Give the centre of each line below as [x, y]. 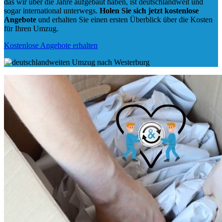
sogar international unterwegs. [52, 11]
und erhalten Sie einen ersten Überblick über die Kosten [124, 20]
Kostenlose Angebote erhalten [51, 46]
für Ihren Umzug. [31, 29]
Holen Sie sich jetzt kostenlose [149, 11]
